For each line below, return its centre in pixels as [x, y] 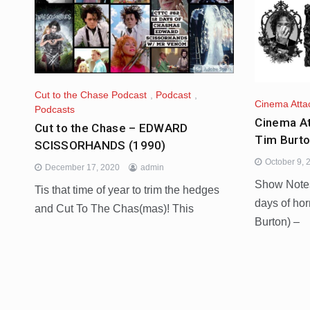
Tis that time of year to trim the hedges [127, 190]
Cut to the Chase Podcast [91, 94]
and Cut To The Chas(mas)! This [114, 209]
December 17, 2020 [82, 168]
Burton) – [277, 222]
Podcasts [55, 110]
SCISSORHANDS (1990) [100, 146]
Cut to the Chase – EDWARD [111, 128]
